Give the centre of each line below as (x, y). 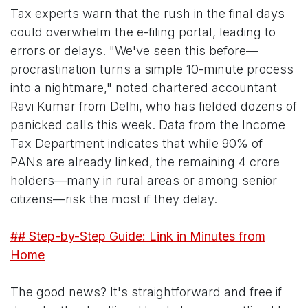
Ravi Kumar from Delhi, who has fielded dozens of (154, 107)
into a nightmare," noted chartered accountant (144, 88)
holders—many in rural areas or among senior (144, 181)
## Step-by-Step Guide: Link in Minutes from (138, 236)
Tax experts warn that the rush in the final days (147, 14)
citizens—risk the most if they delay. (114, 199)
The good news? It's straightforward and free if (146, 292)
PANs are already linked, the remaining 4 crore (145, 162)
